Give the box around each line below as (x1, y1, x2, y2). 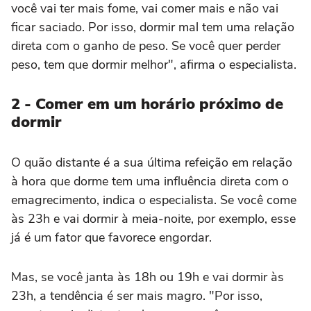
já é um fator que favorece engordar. (11, 228, 212, 246)
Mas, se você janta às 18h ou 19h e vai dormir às (11, 268, 284, 285)
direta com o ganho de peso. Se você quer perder (11, 37, 280, 54)
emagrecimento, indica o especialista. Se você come (11, 191, 296, 208)
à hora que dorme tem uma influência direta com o (11, 172, 289, 190)
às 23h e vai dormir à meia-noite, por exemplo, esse (11, 210, 296, 227)
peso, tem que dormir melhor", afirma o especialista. (11, 56, 296, 73)
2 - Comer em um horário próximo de (11, 93, 283, 115)
